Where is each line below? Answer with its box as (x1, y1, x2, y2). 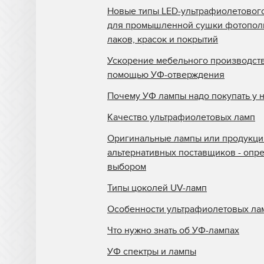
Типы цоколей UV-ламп (107, 182, 207, 194)
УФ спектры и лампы (107, 246, 196, 258)
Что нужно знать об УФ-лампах (107, 225, 239, 237)
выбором (107, 161, 146, 173)
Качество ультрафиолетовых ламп (107, 111, 255, 124)
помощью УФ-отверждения (107, 69, 225, 81)
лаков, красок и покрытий (107, 34, 218, 46)
